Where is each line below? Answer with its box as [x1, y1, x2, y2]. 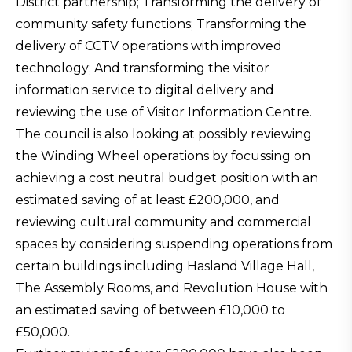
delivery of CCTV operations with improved [16, 38, 282, 53]
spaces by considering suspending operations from [16, 236, 332, 251]
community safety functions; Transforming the [16, 16, 306, 31]
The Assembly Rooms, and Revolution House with [16, 280, 328, 295]
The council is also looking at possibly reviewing [16, 126, 312, 141]
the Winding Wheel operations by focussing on [16, 148, 310, 163]
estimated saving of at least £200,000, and [16, 192, 280, 207]
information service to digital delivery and [16, 82, 274, 97]
